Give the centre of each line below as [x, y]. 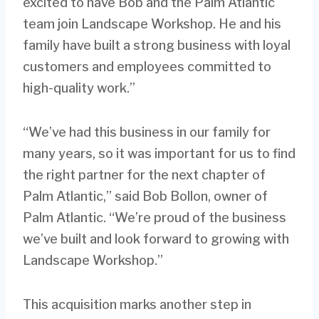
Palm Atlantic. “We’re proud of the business [155, 217]
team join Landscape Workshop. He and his [152, 23]
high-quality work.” [79, 88]
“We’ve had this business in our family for [147, 132]
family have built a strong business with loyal [157, 45]
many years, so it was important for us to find [159, 153]
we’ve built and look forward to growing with [156, 239]
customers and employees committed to [147, 66]
